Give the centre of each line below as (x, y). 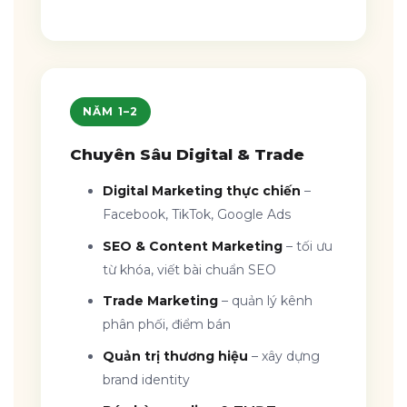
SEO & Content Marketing (193, 246)
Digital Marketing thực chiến (202, 191)
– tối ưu (308, 246)
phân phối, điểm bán (167, 325)
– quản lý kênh (266, 301)
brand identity (147, 379)
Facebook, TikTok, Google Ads (197, 215)
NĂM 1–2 (111, 112)
